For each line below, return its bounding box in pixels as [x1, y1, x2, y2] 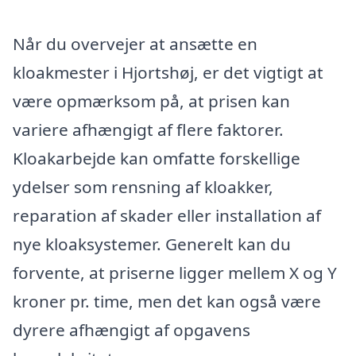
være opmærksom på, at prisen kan [13, 89, 290, 112]
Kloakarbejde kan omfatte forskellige [13, 146, 300, 169]
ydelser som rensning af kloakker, [13, 175, 273, 198]
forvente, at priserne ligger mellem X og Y [13, 261, 337, 284]
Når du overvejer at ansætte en [13, 32, 257, 55]
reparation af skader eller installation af [13, 203, 321, 226]
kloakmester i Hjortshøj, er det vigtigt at [13, 60, 323, 83]
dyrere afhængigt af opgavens [13, 318, 250, 341]
